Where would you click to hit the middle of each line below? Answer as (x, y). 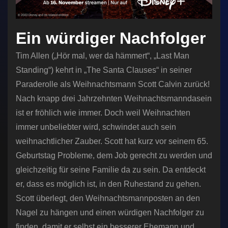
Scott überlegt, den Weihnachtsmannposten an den (108, 198)
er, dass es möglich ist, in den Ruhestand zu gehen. (108, 184)
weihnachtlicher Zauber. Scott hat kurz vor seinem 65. (112, 141)
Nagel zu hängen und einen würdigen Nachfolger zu (110, 213)
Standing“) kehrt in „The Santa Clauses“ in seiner (104, 70)
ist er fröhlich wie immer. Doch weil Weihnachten (103, 113)
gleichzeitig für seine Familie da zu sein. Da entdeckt (111, 170)
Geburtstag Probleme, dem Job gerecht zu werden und (114, 156)
